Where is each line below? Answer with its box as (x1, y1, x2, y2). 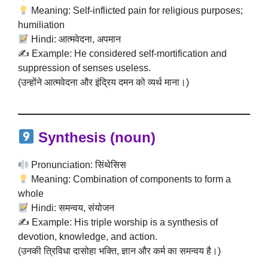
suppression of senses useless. (18, 63, 151, 73)
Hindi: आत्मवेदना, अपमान (29, 34, 121, 44)
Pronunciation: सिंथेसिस (29, 160, 127, 170)
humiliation (18, 20, 65, 30)
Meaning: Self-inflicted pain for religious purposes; (29, 5, 243, 16)
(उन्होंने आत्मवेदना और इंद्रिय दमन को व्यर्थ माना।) (18, 77, 189, 87)
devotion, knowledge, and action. (18, 232, 157, 242)
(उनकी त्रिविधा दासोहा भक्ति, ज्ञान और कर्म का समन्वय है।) (18, 246, 221, 256)
